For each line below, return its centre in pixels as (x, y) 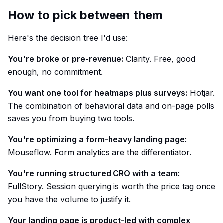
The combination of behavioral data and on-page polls (111, 106)
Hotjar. (201, 93)
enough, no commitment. (55, 72)
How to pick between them (85, 15)
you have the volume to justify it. (69, 199)
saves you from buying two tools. (71, 118)
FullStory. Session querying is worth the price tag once (111, 186)
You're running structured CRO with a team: (94, 173)
